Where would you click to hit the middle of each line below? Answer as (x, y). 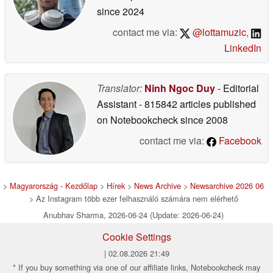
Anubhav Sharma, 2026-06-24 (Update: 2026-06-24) (133, 215)
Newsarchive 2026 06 (227, 186)
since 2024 (121, 12)
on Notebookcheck (137, 120)
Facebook (239, 141)
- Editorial (237, 88)
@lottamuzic (218, 32)
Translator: (119, 88)
